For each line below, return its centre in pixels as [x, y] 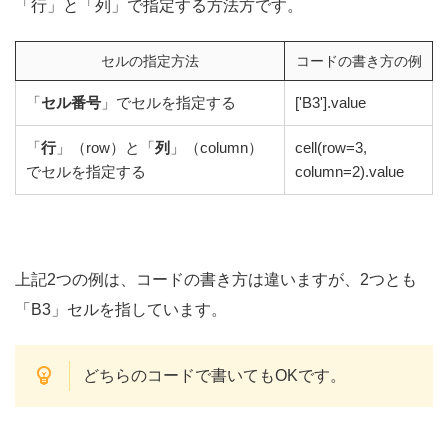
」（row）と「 [105, 148]
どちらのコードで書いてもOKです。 [214, 376]
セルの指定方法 [150, 61]
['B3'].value [330, 103]
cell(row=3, [331, 148]
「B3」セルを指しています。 [121, 310]
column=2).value [349, 172]
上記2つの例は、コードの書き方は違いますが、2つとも [216, 280]
